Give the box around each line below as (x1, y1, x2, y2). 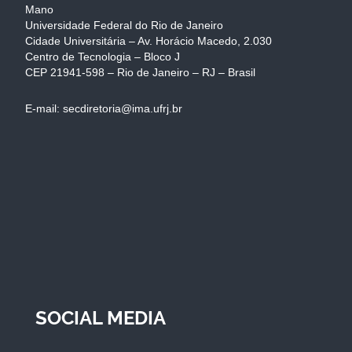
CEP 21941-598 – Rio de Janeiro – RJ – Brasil (25, 65, 255, 79)
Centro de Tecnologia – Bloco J (25, 49, 180, 63)
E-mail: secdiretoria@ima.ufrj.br (25, 101, 182, 115)
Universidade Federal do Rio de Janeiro (25, 18, 223, 31)
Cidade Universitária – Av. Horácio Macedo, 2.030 (25, 34, 272, 47)
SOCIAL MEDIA (35, 306, 166, 329)
